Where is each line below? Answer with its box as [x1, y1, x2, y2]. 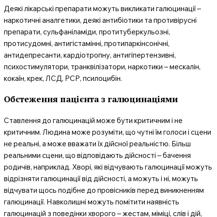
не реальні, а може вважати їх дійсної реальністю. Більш [4, 139, 191, 148]
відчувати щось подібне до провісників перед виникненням [4, 185, 204, 195]
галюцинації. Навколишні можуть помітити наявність [4, 197, 179, 206]
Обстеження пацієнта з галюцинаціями [4, 93, 178, 105]
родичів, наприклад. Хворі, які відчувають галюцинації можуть [4, 162, 212, 171]
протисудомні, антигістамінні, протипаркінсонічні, [4, 38, 170, 48]
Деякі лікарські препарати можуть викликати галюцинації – [4, 3, 201, 13]
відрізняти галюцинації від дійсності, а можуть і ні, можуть [4, 173, 198, 183]
